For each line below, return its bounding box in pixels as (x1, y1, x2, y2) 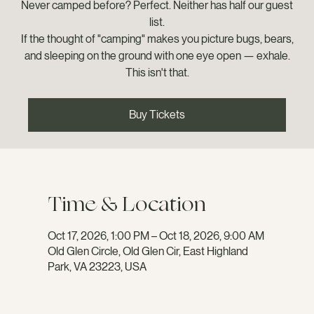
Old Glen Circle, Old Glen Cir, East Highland (48, 244, 248, 258)
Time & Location (48, 187, 206, 220)
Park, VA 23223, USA (48, 259, 146, 273)
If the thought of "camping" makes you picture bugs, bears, (20, 32, 294, 46)
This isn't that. (125, 65, 189, 79)
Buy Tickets (129, 107, 185, 121)
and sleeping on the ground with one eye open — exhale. (24, 48, 290, 62)
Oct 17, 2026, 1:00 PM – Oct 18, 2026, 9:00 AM (48, 228, 264, 243)
